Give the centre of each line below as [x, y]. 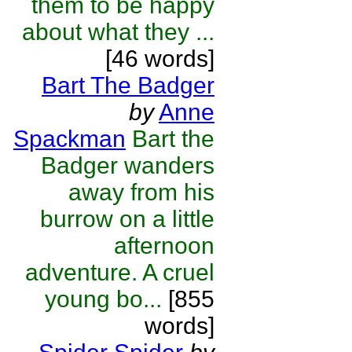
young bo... [103, 299]
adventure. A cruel [120, 272]
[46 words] [160, 59]
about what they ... [118, 32]
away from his [141, 192]
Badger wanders [128, 165]
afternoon [164, 246]
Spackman [70, 139]
